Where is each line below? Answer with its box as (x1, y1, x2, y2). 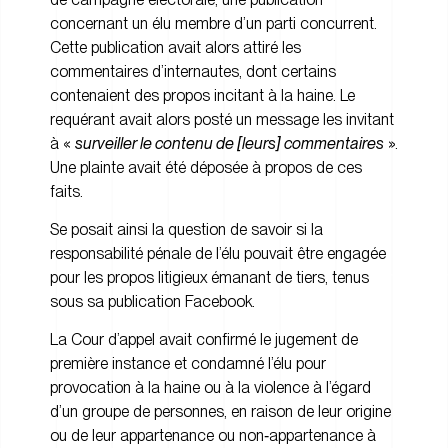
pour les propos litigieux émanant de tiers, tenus (50, 268, 369, 287)
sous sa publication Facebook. (50, 292, 255, 311)
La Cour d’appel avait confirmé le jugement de (50, 330, 358, 350)
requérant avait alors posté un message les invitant (50, 109, 394, 129)
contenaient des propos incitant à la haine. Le (50, 85, 355, 105)
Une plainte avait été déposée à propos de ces (50, 157, 362, 177)
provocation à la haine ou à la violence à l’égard (50, 378, 371, 398)
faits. (50, 181, 83, 201)
